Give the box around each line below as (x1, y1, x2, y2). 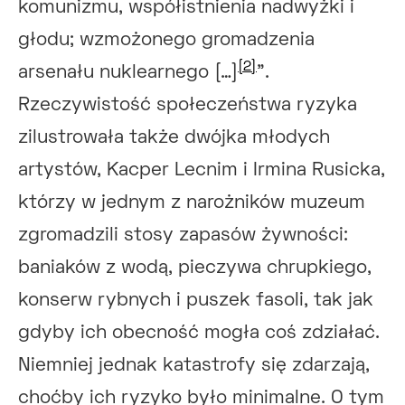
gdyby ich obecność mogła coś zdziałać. (18, 325, 380, 342)
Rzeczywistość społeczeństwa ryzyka (18, 97, 357, 114)
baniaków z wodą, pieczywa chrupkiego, (18, 259, 372, 277)
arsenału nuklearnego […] (18, 64, 238, 81)
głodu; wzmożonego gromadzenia (18, 32, 315, 49)
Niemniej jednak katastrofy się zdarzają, (18, 357, 370, 374)
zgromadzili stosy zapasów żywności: (18, 227, 348, 244)
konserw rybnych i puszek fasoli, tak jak (18, 292, 373, 309)
